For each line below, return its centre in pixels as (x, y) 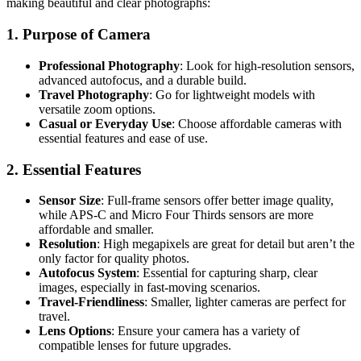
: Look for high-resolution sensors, (267, 65)
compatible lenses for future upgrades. (135, 346)
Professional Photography (109, 65)
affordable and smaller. (96, 230)
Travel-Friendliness (91, 302)
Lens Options (75, 331)
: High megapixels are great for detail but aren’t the (226, 244)
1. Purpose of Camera (79, 35)
